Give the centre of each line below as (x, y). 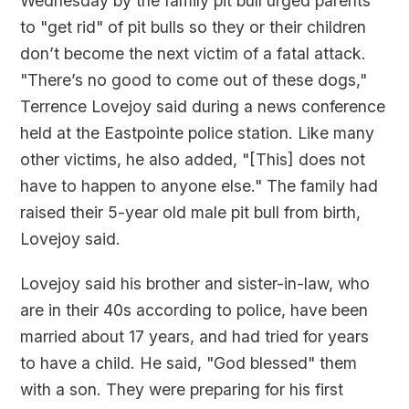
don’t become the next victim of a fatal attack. (194, 53)
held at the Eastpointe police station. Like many (198, 133)
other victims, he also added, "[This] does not (193, 159)
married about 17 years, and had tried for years (195, 336)
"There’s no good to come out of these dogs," (194, 80)
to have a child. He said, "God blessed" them (189, 363)
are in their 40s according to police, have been (194, 310)
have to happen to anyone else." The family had (199, 186)
